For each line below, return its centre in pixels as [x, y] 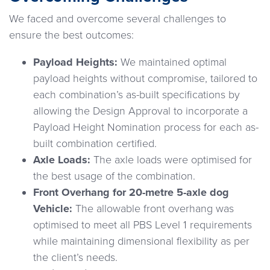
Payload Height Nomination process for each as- [146, 127]
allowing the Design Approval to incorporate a [140, 111]
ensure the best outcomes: [71, 35]
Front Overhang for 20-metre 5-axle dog [131, 193]
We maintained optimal [172, 62]
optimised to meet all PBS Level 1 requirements [143, 225]
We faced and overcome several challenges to [118, 19]
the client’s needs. [75, 258]
